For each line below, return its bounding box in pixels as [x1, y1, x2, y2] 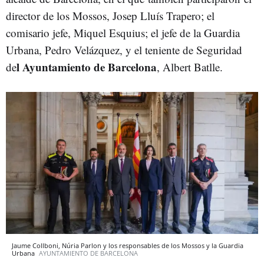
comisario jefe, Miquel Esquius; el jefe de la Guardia [6, 25, 240, 40]
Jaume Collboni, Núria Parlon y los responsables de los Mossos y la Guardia [12, 240, 243, 250]
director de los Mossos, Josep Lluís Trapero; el [6, 8, 214, 23]
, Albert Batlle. [157, 60, 223, 74]
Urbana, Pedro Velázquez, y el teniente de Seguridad [6, 42, 242, 57]
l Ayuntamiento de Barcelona [16, 59, 157, 75]
